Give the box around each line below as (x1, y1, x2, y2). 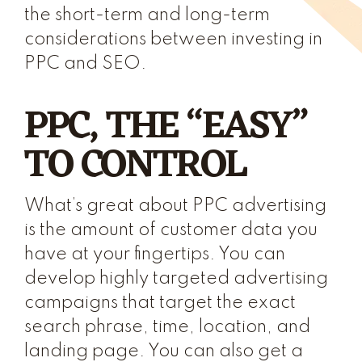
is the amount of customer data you (24, 221, 318, 239)
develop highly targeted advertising (24, 270, 328, 288)
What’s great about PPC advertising (24, 197, 326, 215)
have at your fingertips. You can (24, 246, 285, 263)
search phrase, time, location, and (24, 318, 310, 336)
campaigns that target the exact (24, 294, 296, 312)
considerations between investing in (24, 31, 322, 48)
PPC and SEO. (24, 55, 147, 73)
